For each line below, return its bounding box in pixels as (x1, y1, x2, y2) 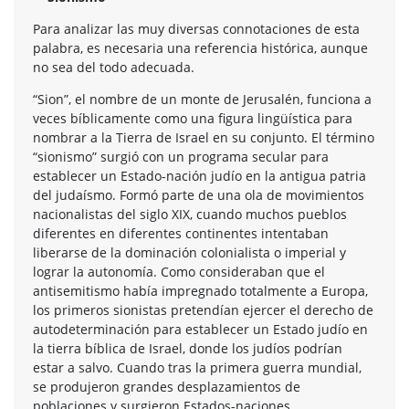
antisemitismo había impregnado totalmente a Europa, (33, 281, 368, 299)
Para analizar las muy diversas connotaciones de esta (33, 19, 360, 37)
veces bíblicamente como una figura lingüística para (33, 109, 352, 127)
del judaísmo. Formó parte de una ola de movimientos (33, 185, 364, 204)
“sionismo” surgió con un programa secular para (33, 147, 329, 165)
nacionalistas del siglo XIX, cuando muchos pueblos (33, 204, 347, 223)
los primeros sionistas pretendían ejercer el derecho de (33, 300, 373, 319)
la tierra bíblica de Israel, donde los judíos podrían (33, 339, 342, 357)
